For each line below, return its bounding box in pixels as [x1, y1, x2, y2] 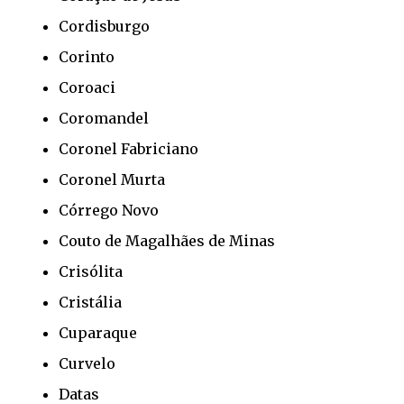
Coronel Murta [59, 170, 165, 188]
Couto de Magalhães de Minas [59, 231, 275, 250]
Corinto [59, 47, 115, 66]
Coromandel [59, 108, 149, 127]
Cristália [59, 292, 122, 311]
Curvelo [59, 353, 115, 372]
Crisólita [59, 262, 123, 280]
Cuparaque [59, 323, 137, 342]
